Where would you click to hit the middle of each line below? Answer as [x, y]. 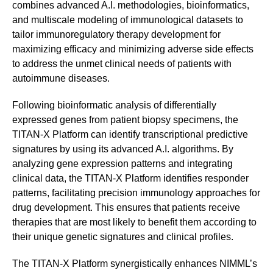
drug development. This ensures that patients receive [126, 208]
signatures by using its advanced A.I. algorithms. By [123, 149]
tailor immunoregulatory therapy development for [116, 35]
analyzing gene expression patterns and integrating [122, 164]
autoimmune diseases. [61, 79]
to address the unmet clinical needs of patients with [122, 64]
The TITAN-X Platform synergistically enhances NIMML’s [135, 264]
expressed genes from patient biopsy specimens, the [125, 120]
